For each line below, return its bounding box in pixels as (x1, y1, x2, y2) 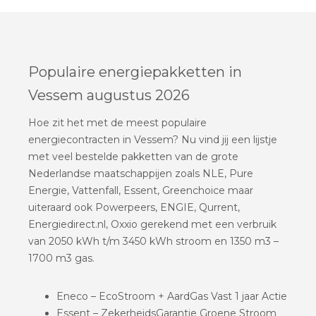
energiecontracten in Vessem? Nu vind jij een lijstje (28, 133, 277, 146)
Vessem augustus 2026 (28, 86, 190, 104)
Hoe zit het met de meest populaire (28, 116, 207, 129)
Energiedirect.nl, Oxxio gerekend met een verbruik (28, 217, 276, 231)
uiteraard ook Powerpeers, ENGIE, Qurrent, (28, 200, 240, 214)
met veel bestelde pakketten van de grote (28, 150, 238, 163)
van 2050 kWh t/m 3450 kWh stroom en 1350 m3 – (28, 234, 279, 248)
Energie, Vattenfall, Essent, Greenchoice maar (28, 183, 253, 197)
